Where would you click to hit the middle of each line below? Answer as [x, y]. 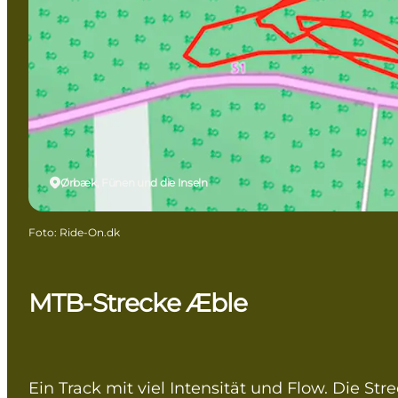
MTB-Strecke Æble [138, 302]
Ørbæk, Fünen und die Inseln [134, 182]
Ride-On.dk [90, 232]
